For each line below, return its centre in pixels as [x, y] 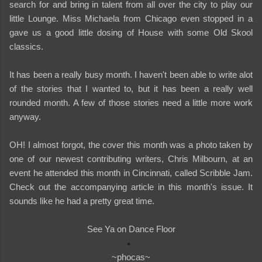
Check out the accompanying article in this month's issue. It [131, 187]
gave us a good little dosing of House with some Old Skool [131, 32]
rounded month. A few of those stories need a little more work [131, 102]
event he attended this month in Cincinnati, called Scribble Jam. [131, 173]
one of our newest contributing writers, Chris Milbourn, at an [131, 158]
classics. [26, 46]
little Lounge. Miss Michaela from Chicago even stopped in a [131, 18]
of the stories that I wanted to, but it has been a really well [131, 88]
